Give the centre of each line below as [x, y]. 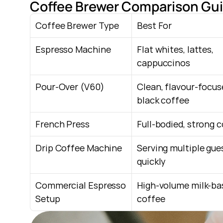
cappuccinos [164, 63]
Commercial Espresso [81, 185]
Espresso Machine [73, 49]
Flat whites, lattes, [175, 49]
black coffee [163, 100]
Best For [155, 25]
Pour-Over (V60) [70, 87]
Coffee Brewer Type [77, 25]
